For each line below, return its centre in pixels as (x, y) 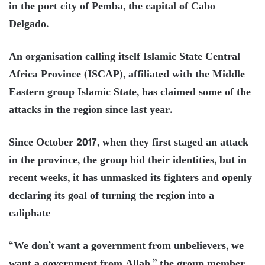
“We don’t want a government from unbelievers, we (126, 246)
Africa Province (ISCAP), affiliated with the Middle (127, 75)
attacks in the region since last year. (91, 110)
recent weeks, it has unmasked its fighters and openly (130, 178)
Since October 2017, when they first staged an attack (129, 143)
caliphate (30, 214)
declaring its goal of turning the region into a (112, 196)
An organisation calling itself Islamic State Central (125, 57)
